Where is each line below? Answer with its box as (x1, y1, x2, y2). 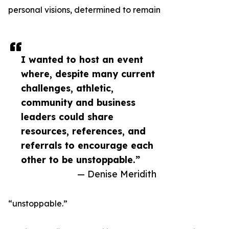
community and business (21, 97, 135, 108)
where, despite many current (21, 68, 155, 80)
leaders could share (21, 111, 113, 123)
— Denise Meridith (77, 168, 156, 180)
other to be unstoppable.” (21, 154, 140, 166)
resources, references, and (21, 125, 146, 137)
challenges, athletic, (21, 82, 113, 94)
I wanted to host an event (21, 54, 143, 65)
